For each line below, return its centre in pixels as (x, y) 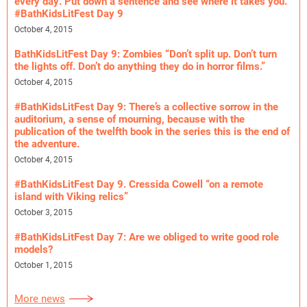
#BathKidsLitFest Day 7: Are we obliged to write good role (147, 236)
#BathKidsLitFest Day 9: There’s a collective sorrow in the (146, 106)
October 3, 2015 (44, 212)
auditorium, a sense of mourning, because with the (130, 119)
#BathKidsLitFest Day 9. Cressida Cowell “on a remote (139, 184)
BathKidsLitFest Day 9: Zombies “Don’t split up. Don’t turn (146, 53)
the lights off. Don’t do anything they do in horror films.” (140, 66)
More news (40, 298)
